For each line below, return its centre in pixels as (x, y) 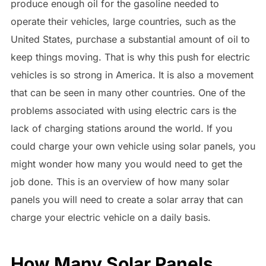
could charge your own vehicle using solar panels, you (133, 146)
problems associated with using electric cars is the (123, 110)
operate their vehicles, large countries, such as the (123, 21)
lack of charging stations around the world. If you (121, 128)
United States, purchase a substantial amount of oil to (130, 39)
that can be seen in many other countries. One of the (128, 92)
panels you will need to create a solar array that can (126, 199)
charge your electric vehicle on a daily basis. (110, 217)
